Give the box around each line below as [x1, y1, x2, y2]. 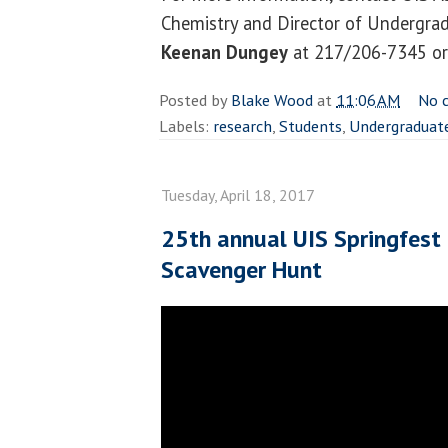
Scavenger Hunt [161, 253, 322, 285]
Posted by [159, 88, 231, 111]
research [213, 114, 272, 137]
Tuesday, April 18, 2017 [161, 184, 315, 205]
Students [279, 114, 342, 137]
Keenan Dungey [161, 39, 288, 64]
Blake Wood [231, 88, 313, 111]
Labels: [159, 114, 213, 137]
